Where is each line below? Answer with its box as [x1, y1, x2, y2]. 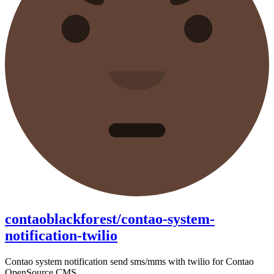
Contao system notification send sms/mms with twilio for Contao [5, 256, 254, 267]
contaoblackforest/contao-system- [5, 210, 215, 227]
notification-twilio [5, 227, 117, 243]
